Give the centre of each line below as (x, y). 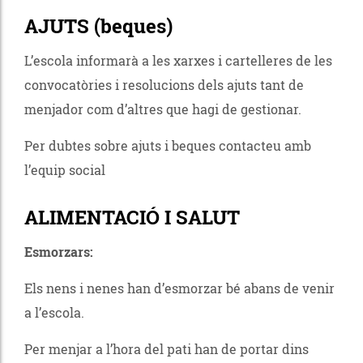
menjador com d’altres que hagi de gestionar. (163, 109)
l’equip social (66, 169)
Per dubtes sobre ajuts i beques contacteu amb (168, 145)
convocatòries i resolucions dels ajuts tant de (164, 84)
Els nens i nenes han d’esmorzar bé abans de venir (179, 288)
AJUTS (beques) (98, 26)
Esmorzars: (59, 251)
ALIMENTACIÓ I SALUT (132, 217)
